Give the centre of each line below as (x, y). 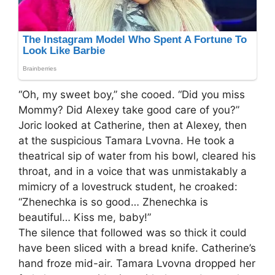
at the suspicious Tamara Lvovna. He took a (126, 140)
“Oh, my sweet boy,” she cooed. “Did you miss (132, 94)
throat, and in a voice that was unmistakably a (133, 171)
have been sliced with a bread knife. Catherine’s (137, 248)
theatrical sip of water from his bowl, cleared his (137, 156)
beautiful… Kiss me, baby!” (85, 217)
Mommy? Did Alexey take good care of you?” (129, 110)
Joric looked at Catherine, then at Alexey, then (133, 125)
